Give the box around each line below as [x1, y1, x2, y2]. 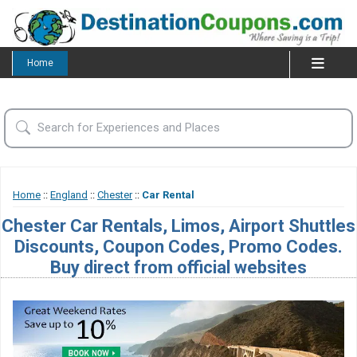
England [50, 188, 88, 201]
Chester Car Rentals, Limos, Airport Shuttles [2, 214, 355, 236]
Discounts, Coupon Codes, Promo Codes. [14, 235, 343, 257]
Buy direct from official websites [50, 256, 307, 277]
